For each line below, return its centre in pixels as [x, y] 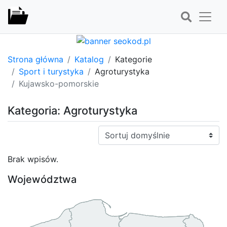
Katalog [89, 59]
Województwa [42, 179]
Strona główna [35, 59]
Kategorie [134, 59]
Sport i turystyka [51, 71]
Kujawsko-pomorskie [59, 83]
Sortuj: [110, 131]
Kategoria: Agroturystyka [72, 110]
